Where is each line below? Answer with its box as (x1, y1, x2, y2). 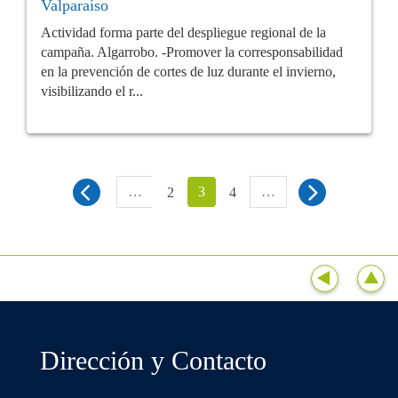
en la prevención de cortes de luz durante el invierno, (41, 64, 336, 80)
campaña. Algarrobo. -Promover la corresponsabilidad (41, 44, 343, 60)
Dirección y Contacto (40, 346, 267, 376)
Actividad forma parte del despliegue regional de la (41, 25, 326, 41)
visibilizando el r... (41, 84, 143, 99)
